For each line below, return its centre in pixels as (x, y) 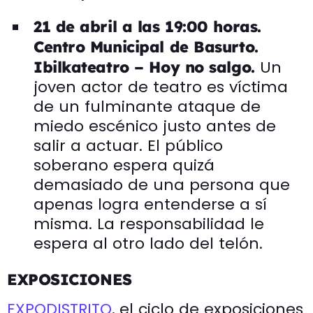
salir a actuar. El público (128, 145)
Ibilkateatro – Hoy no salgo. (147, 67)
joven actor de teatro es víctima (161, 87)
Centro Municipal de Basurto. (146, 46)
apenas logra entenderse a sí (150, 204)
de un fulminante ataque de (147, 106)
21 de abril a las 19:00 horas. (147, 26)
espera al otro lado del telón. (148, 243)
